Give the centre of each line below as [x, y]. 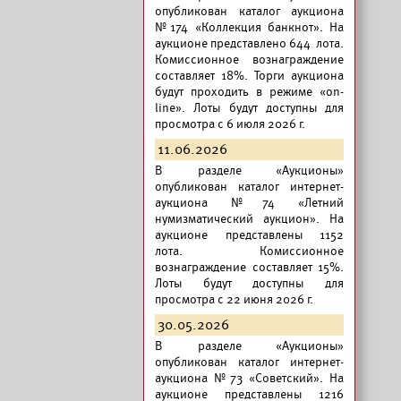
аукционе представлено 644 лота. [249, 43]
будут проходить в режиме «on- [249, 92]
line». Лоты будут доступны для [249, 108]
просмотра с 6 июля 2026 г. [230, 124]
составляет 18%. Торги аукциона [249, 76]
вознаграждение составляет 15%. [249, 267]
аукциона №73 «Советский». [239, 378]
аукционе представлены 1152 [249, 235]
